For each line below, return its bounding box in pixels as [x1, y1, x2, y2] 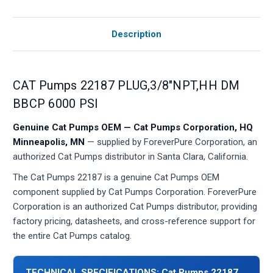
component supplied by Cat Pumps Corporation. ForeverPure [13, 186, 257, 197]
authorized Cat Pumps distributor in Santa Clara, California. [13, 151, 248, 162]
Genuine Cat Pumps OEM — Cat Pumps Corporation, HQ [13, 121, 253, 133]
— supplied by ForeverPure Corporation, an [85, 136, 257, 147]
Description [112, 28, 161, 40]
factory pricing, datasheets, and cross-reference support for [13, 215, 255, 227]
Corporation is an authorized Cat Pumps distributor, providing [13, 200, 257, 212]
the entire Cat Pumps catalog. [13, 230, 132, 241]
